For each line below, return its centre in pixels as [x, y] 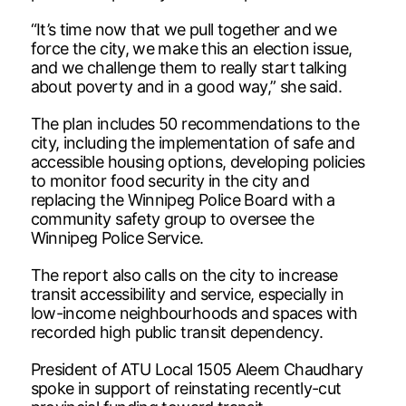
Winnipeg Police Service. [117, 237]
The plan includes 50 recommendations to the [195, 123]
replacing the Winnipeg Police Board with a [183, 199]
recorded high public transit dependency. [176, 332]
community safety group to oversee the [172, 218]
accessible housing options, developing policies [198, 161]
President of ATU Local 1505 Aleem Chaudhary [197, 369]
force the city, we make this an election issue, [191, 48]
